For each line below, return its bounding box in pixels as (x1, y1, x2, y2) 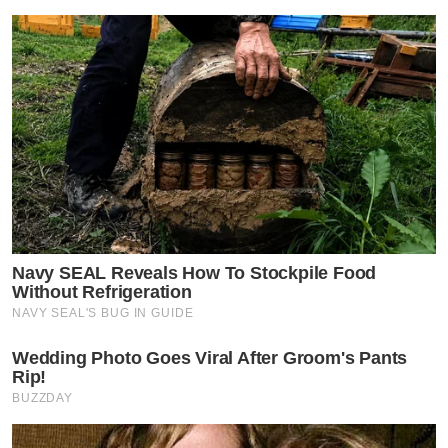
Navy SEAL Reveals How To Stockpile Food (12, 263, 377, 284)
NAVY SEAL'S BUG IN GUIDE (12, 306, 194, 321)
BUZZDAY (12, 391, 73, 406)
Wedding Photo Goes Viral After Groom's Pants (12, 348, 408, 369)
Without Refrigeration (12, 282, 192, 303)
